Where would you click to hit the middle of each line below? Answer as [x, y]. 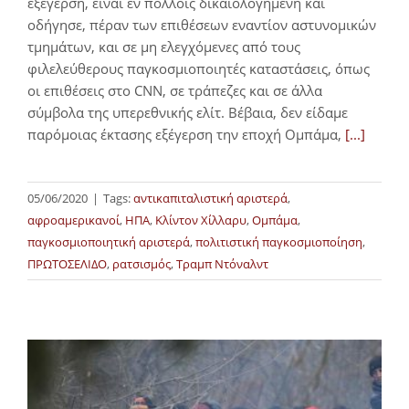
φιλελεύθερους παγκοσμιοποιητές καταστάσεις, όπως [199, 69]
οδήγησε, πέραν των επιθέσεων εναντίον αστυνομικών [202, 25]
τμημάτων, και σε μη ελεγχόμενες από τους [164, 47]
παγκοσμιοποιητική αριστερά [109, 242]
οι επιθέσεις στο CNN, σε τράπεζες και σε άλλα [175, 91]
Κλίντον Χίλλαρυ [201, 220]
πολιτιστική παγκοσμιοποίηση [279, 242]
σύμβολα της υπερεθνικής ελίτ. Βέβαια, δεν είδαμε [188, 113]
